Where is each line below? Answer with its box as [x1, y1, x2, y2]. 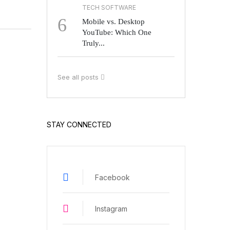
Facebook [95, 172, 130, 182]
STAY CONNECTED [47, 120, 111, 129]
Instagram [95, 204, 127, 213]
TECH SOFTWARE [82, 4, 136, 12]
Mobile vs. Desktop [82, 17, 145, 26]
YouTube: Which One [82, 28, 151, 37]
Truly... [82, 39, 105, 48]
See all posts [57, 73, 101, 82]
